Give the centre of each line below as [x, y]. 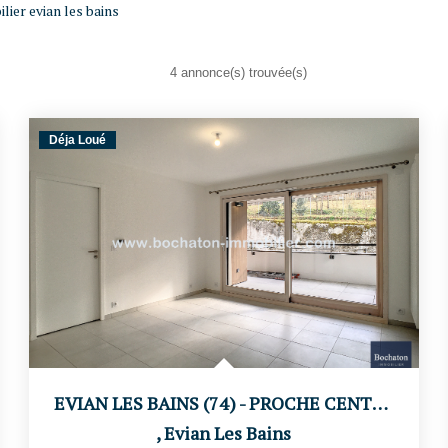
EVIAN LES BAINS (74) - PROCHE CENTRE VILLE [379, 403]
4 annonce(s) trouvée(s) [238, 72]
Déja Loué [77, 140]
